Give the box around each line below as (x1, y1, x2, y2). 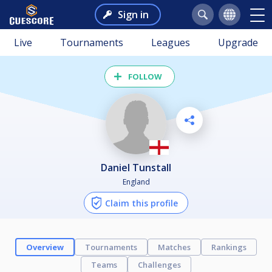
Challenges (138, 259, 181, 270)
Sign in (117, 8, 149, 21)
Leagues (151, 36, 190, 49)
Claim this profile (105, 197, 178, 209)
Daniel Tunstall (107, 160, 171, 174)
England (122, 176, 150, 187)
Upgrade (218, 36, 258, 49)
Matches (158, 241, 191, 253)
